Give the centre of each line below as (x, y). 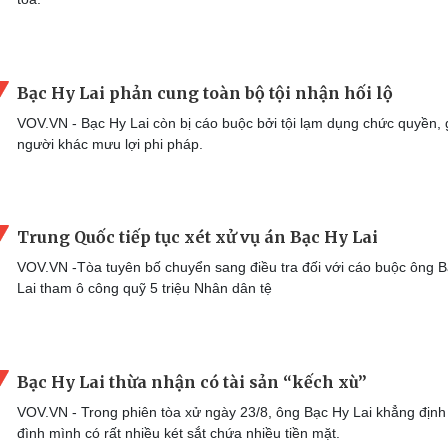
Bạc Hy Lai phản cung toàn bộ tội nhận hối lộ (205, 92)
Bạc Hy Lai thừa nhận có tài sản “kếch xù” (192, 381)
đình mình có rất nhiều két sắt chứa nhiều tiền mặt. (178, 432)
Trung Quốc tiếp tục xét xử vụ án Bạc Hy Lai (197, 237)
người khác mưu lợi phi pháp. (110, 143)
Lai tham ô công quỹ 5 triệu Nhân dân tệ (144, 288)
